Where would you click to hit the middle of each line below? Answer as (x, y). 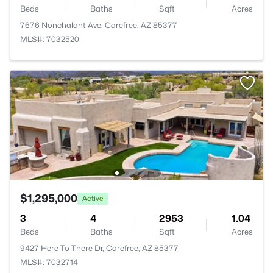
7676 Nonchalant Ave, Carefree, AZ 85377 (99, 25)
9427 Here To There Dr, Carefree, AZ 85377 (99, 248)
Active (93, 198)
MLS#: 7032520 (50, 39)
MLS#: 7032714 (49, 262)
